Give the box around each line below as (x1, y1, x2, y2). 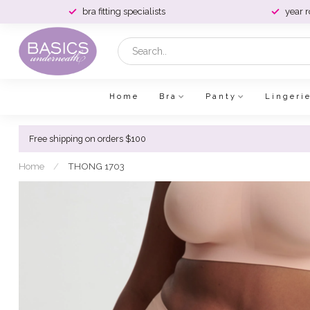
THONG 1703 (68, 161, 125, 172)
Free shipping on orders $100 (29, 134, 146, 144)
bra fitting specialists (82, 6, 165, 17)
